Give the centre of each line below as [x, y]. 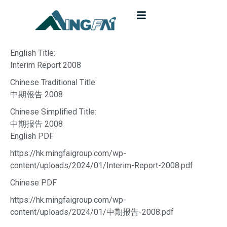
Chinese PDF [33, 182]
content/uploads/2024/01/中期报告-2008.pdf [92, 212]
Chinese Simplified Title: [53, 111]
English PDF [32, 136]
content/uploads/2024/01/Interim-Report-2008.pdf [102, 165]
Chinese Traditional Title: [53, 82]
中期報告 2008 [36, 94]
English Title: [33, 53]
